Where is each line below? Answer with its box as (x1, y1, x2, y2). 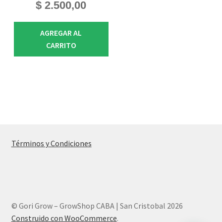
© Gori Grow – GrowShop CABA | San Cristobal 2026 (11, 201, 183, 211)
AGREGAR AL (40, 28, 82, 38)
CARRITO (46, 40, 76, 51)
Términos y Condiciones (11, 138, 92, 148)
